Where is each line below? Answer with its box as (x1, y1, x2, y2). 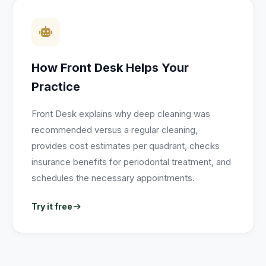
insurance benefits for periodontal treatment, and (31, 156, 231, 167)
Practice (31, 80, 80, 94)
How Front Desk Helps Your (31, 61, 189, 75)
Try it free (31, 201, 72, 211)
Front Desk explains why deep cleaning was (31, 108, 210, 119)
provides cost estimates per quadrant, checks (31, 140, 220, 151)
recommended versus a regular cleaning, (31, 124, 198, 135)
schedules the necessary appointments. (31, 172, 195, 183)
